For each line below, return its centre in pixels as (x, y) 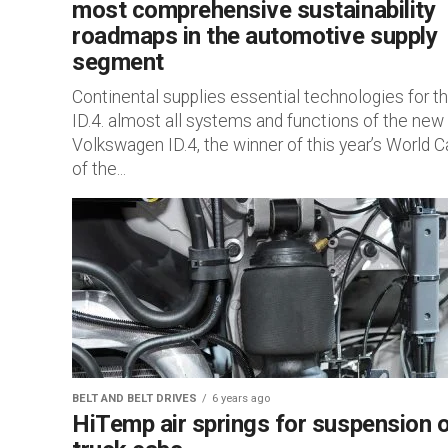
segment (118, 62)
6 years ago (241, 398)
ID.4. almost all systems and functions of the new (258, 121)
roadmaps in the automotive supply (255, 36)
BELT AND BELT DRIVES (134, 398)
